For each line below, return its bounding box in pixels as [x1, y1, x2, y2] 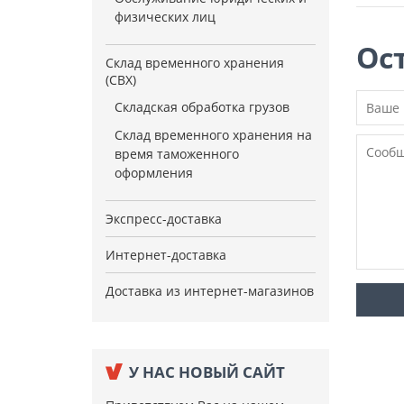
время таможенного [115, 145, 239, 162]
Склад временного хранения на [115, 126, 312, 143]
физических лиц [115, 8, 216, 25]
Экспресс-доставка [106, 210, 222, 227]
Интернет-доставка [106, 246, 226, 263]
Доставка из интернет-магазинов [106, 282, 314, 299]
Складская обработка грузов [115, 98, 289, 115]
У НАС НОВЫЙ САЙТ [129, 362, 285, 382]
